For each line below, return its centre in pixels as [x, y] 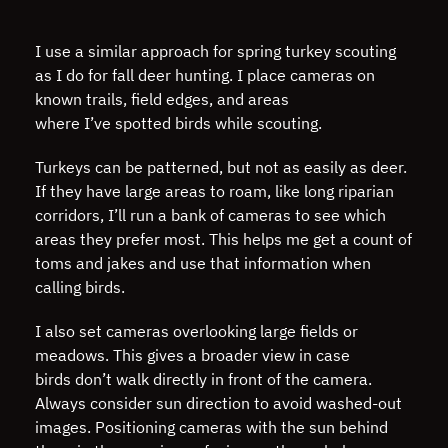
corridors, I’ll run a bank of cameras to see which [210, 214]
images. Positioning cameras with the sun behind [211, 426]
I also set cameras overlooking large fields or [196, 330]
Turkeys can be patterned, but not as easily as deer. [221, 166]
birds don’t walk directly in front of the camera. [203, 378]
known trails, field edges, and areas [162, 98]
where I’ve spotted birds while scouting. [180, 122]
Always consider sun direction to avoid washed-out [218, 402]
